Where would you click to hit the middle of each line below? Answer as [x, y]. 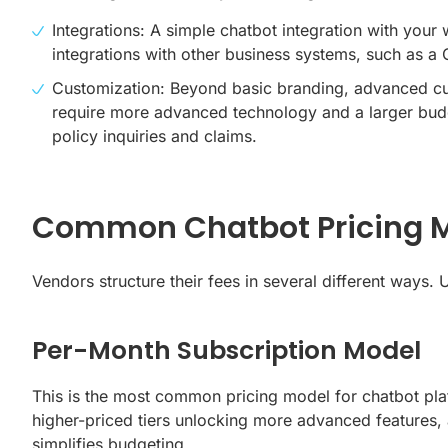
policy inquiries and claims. [154, 135]
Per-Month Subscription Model [226, 350]
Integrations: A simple [136, 29]
